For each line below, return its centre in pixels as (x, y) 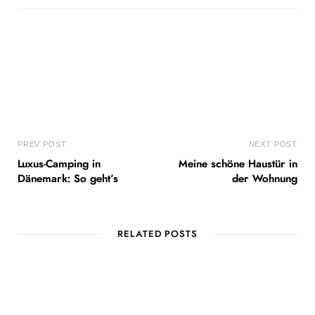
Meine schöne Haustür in (238, 164)
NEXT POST (273, 144)
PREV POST (42, 144)
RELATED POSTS (157, 234)
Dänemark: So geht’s (68, 179)
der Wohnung (265, 179)
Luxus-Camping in (59, 164)
